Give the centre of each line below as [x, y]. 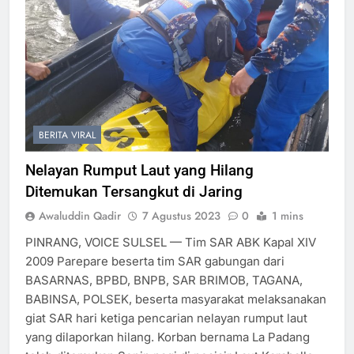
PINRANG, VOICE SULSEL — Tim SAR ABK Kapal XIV [171, 242]
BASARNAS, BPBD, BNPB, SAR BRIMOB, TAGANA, [164, 280]
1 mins [288, 215]
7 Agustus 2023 [181, 215]
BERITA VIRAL [67, 135]
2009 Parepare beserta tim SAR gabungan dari [155, 261]
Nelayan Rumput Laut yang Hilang [139, 170]
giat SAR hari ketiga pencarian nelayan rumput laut [166, 318]
